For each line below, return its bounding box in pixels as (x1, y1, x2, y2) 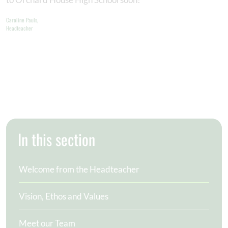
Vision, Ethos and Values (19, 191, 108, 202)
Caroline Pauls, (9, 16, 40, 24)
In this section (21, 128, 95, 151)
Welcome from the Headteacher (19, 164, 139, 175)
